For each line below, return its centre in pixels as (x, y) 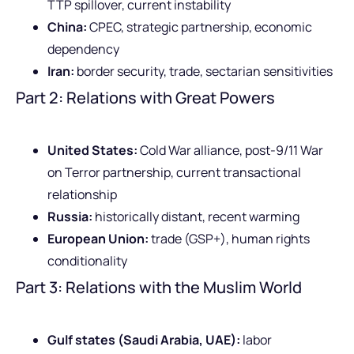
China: (67, 26)
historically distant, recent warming (196, 216)
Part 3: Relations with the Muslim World (159, 287)
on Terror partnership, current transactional (174, 172)
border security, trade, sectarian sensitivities (203, 71)
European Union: (98, 238)
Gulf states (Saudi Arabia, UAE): (144, 339)
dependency (83, 49)
